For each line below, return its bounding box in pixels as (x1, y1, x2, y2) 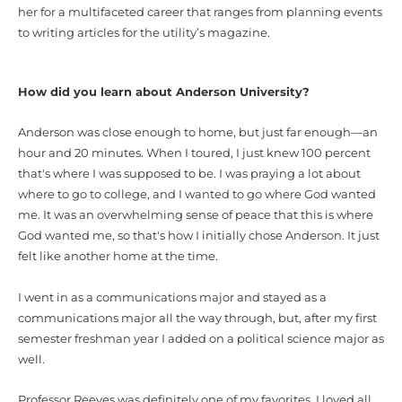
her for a (18, 5, 68, 20)
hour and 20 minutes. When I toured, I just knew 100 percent (18, 146, 371, 161)
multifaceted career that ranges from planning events (68, 5, 382, 20)
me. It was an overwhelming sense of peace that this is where (18, 208, 373, 223)
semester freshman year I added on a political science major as (18, 331, 384, 345)
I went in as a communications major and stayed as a (18, 290, 327, 304)
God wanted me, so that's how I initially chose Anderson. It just (18, 229, 380, 243)
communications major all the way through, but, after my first (18, 310, 377, 325)
